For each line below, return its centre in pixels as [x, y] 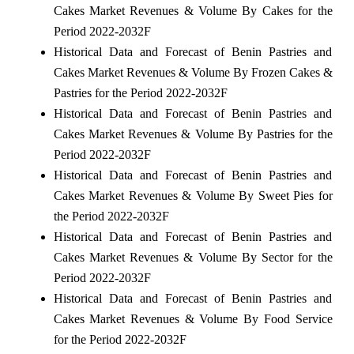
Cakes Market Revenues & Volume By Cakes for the [193, 10]
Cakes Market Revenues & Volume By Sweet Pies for [193, 195]
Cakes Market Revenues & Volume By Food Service [193, 318]
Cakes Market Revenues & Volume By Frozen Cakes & [193, 72]
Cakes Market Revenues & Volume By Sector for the [193, 257]
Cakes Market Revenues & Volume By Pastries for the [193, 134]
